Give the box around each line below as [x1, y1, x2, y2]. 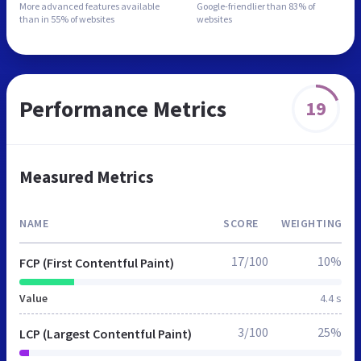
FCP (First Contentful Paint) [19, 254, 174, 271]
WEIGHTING [281, 215, 342, 230]
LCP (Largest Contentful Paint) [19, 325, 192, 342]
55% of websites [51, 12, 114, 25]
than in [19, 12, 51, 25]
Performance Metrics [19, 93, 226, 123]
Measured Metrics [19, 165, 154, 188]
